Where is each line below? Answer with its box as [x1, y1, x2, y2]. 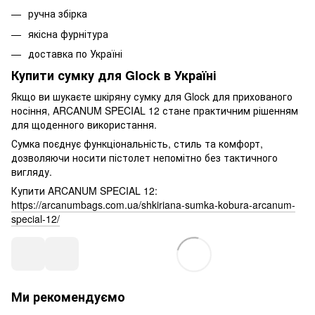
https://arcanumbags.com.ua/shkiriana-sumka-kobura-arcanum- [11, 197, 295, 212]
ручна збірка [28, 6, 87, 21]
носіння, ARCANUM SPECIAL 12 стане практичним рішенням [11, 103, 298, 117]
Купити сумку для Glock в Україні [11, 66, 216, 85]
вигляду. [11, 164, 52, 179]
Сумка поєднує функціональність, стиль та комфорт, [11, 136, 263, 150]
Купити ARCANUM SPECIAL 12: [11, 183, 160, 198]
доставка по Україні [28, 46, 122, 61]
